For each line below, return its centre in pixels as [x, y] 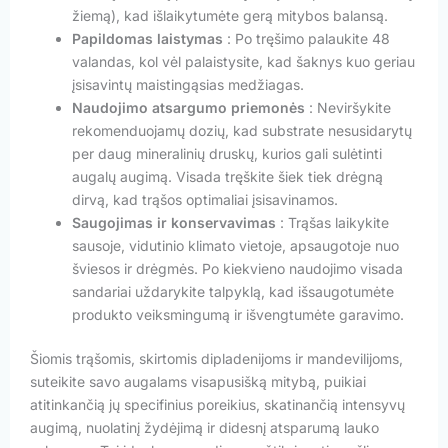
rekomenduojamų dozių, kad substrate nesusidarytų [242, 130]
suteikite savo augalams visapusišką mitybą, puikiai [198, 381]
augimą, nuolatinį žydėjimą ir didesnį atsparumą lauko [204, 427]
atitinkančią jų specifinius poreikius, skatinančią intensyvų [217, 404]
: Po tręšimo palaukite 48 [308, 38]
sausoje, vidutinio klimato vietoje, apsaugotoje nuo [235, 245]
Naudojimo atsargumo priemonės [190, 107]
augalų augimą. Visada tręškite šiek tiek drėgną [227, 176]
